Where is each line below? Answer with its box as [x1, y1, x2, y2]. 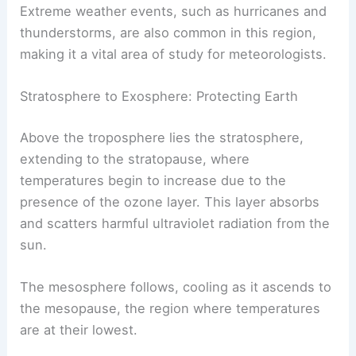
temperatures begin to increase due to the [20, 172, 287, 188]
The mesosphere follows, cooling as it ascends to [20, 279, 332, 296]
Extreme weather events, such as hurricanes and [20, 2, 327, 19]
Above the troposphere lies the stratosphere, [20, 129, 304, 145]
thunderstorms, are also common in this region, [20, 24, 317, 41]
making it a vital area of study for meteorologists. [20, 45, 327, 62]
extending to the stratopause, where [20, 150, 250, 167]
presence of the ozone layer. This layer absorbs [20, 193, 320, 210]
